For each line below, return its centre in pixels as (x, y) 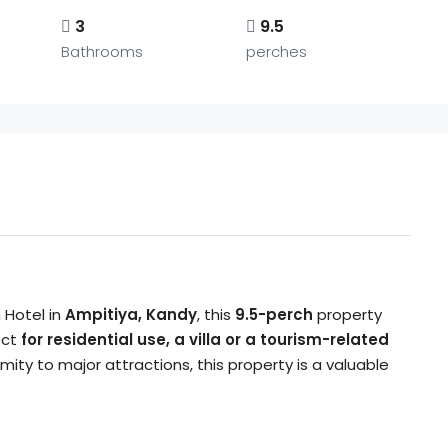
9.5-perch (276, 314)
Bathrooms (101, 51)
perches (277, 51)
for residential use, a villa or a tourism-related (205, 339)
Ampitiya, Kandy (131, 314)
